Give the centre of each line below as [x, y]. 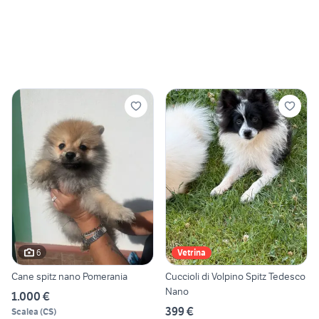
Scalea [25, 312]
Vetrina [192, 253]
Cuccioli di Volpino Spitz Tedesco [235, 277]
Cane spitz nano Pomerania [69, 277]
